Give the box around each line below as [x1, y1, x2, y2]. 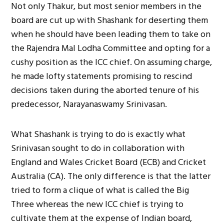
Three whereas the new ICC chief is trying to [11, 196, 184, 211]
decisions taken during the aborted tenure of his [11, 82, 199, 97]
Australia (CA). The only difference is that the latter [11, 168, 211, 183]
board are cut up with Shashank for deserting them [11, 12, 208, 27]
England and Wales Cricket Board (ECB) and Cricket [11, 154, 206, 169]
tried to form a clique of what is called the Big [11, 182, 189, 197]
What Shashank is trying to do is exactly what [11, 126, 186, 141]
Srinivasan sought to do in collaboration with [11, 140, 185, 155]
